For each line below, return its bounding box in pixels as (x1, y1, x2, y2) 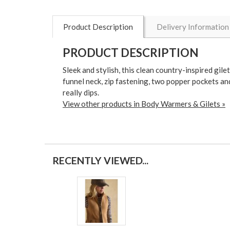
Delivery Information (157, 22, 229, 31)
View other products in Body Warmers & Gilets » (63, 99, 225, 108)
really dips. (63, 87, 99, 97)
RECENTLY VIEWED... (52, 154, 148, 166)
